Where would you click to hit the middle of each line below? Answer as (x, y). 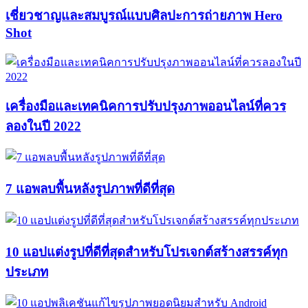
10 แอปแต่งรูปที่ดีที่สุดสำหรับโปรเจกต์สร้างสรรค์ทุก (146, 252)
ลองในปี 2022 (43, 126)
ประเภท (27, 272)
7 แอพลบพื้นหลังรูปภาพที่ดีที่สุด (90, 189)
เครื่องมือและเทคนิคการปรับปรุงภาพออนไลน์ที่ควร (146, 106)
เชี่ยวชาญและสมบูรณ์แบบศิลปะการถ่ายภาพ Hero (144, 16)
